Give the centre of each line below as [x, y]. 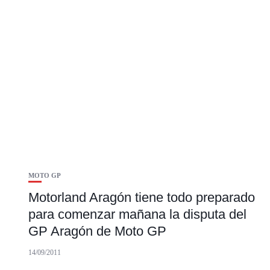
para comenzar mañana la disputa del [137, 215]
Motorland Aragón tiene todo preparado [142, 198]
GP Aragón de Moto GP [97, 231]
